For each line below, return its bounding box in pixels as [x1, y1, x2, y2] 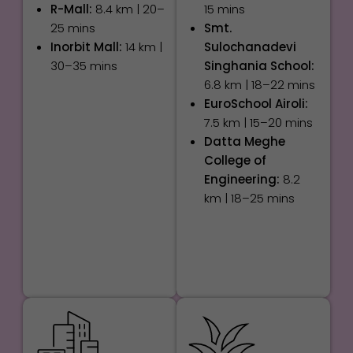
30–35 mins [50, 57, 117, 74]
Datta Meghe [203, 132, 285, 150]
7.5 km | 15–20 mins [203, 113, 313, 131]
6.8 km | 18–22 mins [203, 76, 315, 93]
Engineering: [203, 170, 280, 188]
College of [203, 151, 266, 169]
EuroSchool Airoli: [203, 95, 308, 112]
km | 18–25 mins [203, 189, 295, 206]
